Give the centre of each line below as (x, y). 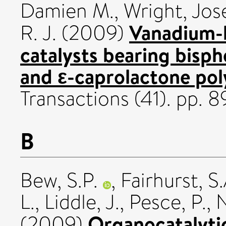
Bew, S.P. (59, 180)
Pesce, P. (168, 202)
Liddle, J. (82, 202)
